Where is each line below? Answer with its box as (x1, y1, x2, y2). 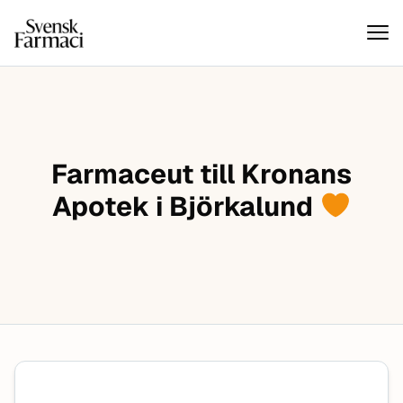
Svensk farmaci (13, 20, 116, 40)
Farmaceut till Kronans (51, 157, 352, 192)
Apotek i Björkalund (52, 189, 320, 224)
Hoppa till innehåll (40, 56, 159, 75)
